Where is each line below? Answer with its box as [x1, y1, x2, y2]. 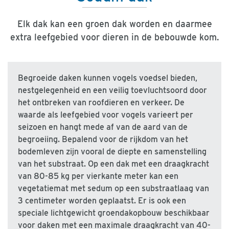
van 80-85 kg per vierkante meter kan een [18, 171, 178, 181]
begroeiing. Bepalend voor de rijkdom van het [18, 134, 188, 145]
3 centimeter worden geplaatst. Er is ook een [18, 196, 186, 206]
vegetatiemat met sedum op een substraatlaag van [18, 184, 209, 194]
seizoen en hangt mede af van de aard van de [18, 122, 188, 132]
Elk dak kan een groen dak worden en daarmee [17, 18, 212, 29]
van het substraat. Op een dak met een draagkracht [18, 159, 209, 169]
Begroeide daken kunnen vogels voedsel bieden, [18, 73, 197, 83]
